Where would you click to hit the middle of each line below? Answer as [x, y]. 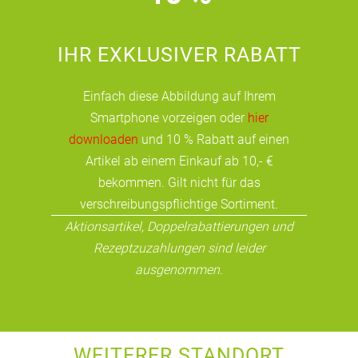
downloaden [103, 139]
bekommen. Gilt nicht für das [179, 182]
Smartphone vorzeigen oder [169, 117]
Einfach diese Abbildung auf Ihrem [179, 96]
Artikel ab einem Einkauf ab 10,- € [179, 161]
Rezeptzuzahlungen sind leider [179, 248]
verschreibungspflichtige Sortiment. [179, 204]
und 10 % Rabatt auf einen [214, 139]
